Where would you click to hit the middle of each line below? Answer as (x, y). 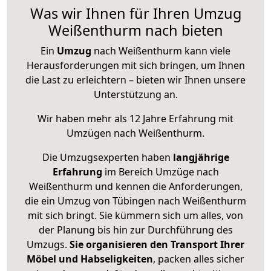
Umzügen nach (103, 133)
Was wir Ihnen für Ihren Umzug (135, 14)
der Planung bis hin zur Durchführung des (135, 230)
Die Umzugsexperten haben (107, 158)
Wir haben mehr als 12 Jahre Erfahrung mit (135, 119)
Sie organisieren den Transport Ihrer (157, 245)
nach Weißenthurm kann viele (161, 51)
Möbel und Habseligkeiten (90, 259)
